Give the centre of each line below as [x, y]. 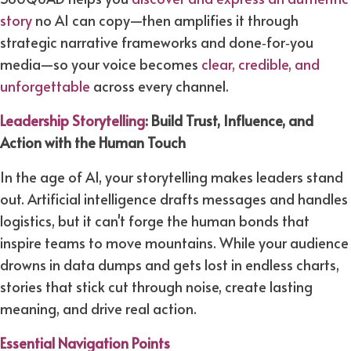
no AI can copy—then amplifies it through [165, 20]
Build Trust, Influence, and [232, 121]
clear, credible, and [261, 64]
